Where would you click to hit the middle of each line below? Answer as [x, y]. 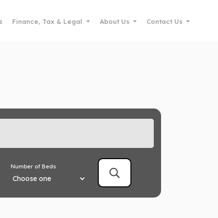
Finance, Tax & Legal [47, 21]
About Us [114, 21]
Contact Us [165, 21]
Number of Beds [34, 166]
